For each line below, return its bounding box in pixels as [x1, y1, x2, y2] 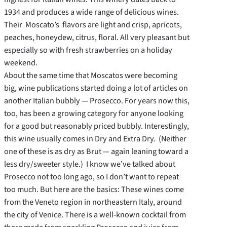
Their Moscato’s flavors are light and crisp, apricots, [4, 19, 182, 31]
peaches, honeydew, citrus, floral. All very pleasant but [4, 31, 190, 44]
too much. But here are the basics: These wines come [4, 183, 184, 196]
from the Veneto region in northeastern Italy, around [4, 196, 182, 208]
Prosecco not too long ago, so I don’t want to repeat [4, 171, 179, 183]
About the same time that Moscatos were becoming [4, 69, 177, 82]
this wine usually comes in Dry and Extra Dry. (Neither [4, 133, 186, 145]
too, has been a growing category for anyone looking [4, 107, 183, 120]
